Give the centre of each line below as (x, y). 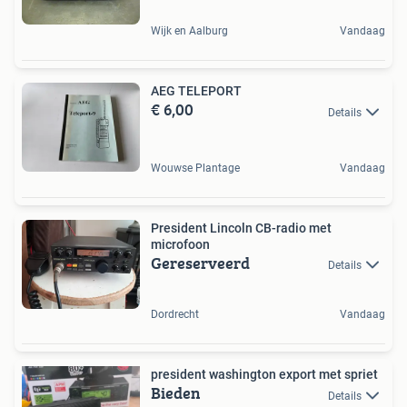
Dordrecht (175, 315)
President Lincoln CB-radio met (241, 228)
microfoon (180, 245)
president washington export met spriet (348, 375)
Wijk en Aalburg (189, 31)
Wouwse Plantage (195, 169)
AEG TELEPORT (196, 91)
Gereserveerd (200, 263)
